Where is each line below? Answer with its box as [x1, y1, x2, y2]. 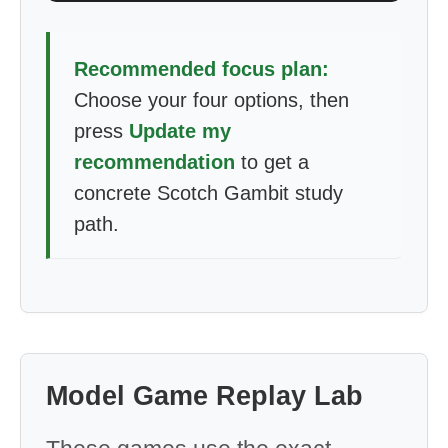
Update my [129, 120, 231, 142]
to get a [235, 151, 309, 173]
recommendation [74, 151, 235, 173]
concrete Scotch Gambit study [74, 182, 343, 204]
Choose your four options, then [74, 89, 349, 111]
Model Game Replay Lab [46, 381, 363, 411]
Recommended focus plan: [74, 58, 329, 80]
